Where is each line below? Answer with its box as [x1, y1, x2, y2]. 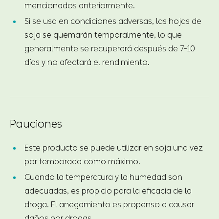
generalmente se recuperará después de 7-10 [24, 44, 195, 53]
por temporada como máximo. [24, 156, 140, 166]
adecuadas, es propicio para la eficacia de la [24, 186, 192, 196]
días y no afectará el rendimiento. [24, 57, 150, 67]
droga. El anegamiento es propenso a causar [24, 199, 194, 209]
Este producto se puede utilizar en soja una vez [24, 143, 203, 153]
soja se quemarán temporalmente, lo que [24, 30, 182, 40]
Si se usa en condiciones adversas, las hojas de [24, 16, 201, 26]
